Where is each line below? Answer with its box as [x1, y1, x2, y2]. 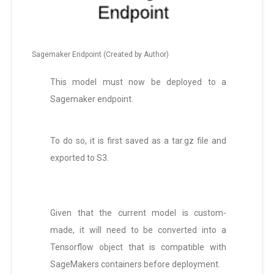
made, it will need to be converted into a [50, 225, 226, 235]
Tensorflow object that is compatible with [50, 242, 226, 253]
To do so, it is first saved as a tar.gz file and [50, 136, 226, 146]
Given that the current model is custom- [50, 208, 226, 218]
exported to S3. [50, 153, 109, 163]
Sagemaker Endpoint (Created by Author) [32, 50, 169, 59]
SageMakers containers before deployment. [50, 259, 220, 270]
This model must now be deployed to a [50, 77, 226, 87]
